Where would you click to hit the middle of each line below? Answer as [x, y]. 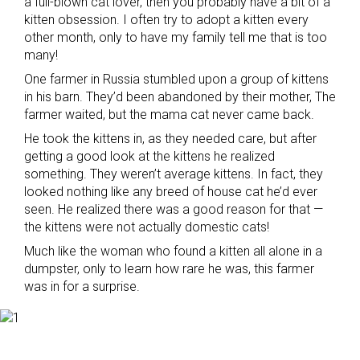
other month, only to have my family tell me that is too [176, 37]
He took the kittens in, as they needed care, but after [170, 139]
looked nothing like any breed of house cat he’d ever [171, 192]
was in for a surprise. [82, 286]
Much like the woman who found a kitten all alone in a [173, 251]
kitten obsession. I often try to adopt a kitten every [166, 20]
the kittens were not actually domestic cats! [147, 227]
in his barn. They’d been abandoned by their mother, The [180, 97]
